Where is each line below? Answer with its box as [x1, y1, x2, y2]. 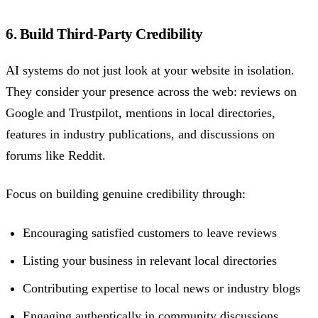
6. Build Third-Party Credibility [6, 25, 203, 43]
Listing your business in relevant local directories [23, 253, 278, 268]
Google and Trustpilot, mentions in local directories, [6, 106, 275, 120]
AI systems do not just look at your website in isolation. [6, 63, 295, 77]
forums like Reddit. [6, 148, 106, 163]
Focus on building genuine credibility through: [6, 187, 246, 202]
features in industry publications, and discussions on [6, 127, 275, 141]
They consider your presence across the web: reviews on [6, 84, 297, 99]
